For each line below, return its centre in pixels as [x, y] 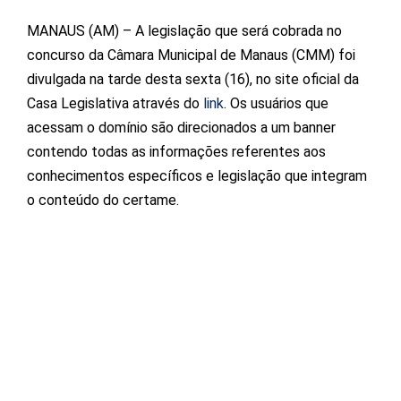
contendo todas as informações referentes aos [176, 151]
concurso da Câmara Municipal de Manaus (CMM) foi [191, 55]
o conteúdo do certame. [103, 200]
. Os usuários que [276, 103]
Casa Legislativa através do [115, 103]
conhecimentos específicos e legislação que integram [197, 175]
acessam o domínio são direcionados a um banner [181, 127]
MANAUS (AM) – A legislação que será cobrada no [184, 30]
